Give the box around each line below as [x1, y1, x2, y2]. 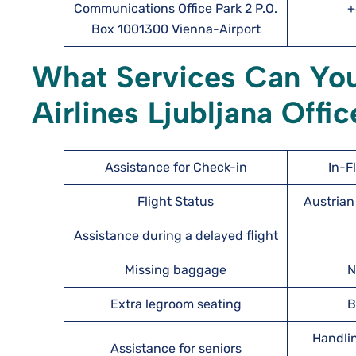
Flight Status [137, 194, 214, 209]
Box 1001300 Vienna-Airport [91, 21, 261, 37]
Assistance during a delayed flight [73, 228, 278, 243]
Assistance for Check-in [104, 160, 247, 175]
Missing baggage [125, 262, 226, 277]
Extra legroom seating [110, 296, 242, 311]
